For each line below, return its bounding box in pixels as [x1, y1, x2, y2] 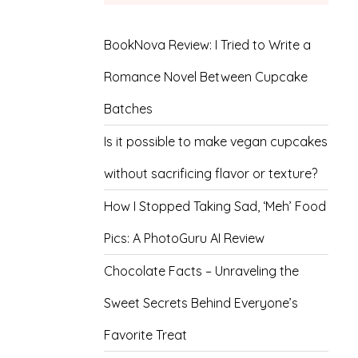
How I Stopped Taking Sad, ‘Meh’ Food [103, 198, 326, 214]
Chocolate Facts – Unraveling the [103, 263, 299, 279]
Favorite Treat [103, 327, 187, 343]
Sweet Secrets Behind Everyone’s [103, 295, 298, 311]
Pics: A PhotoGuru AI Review [103, 230, 265, 246]
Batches [103, 101, 153, 117]
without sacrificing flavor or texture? [103, 165, 317, 181]
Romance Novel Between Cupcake [103, 69, 308, 85]
